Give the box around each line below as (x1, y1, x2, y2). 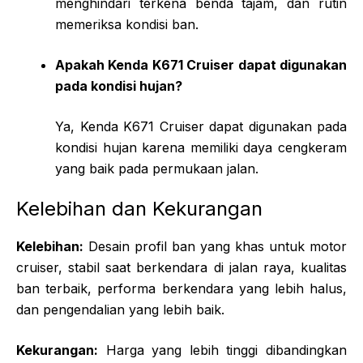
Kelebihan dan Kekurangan (16, 196, 263, 220)
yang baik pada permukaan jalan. (55, 160, 258, 177)
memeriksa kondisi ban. (55, 15, 199, 32)
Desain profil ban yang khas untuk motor (83, 237, 347, 254)
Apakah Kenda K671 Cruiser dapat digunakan (55, 56, 347, 73)
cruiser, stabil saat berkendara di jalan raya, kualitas (16, 258, 347, 275)
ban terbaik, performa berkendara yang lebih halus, (16, 280, 347, 297)
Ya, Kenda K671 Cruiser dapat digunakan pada (55, 117, 347, 135)
